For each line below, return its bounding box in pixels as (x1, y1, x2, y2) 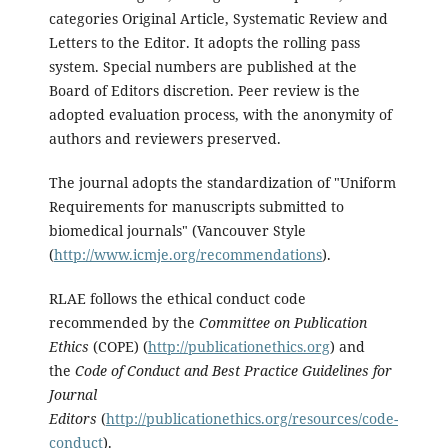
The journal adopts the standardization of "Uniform (48, 172, 396, 192)
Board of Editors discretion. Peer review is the (48, 80, 360, 100)
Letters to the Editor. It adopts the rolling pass (48, 32, 360, 52)
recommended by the (48, 312, 199, 332)
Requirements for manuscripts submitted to (48, 196, 344, 216)
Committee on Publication (198, 312, 367, 332)
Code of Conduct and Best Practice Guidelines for (74, 360, 392, 380)
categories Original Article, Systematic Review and (48, 8, 388, 28)
